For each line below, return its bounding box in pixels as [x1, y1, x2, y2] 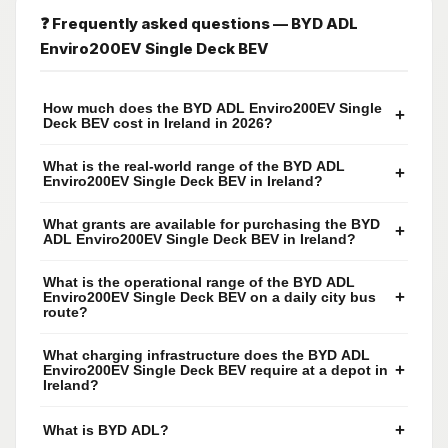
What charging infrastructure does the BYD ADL [43, 347, 370, 363]
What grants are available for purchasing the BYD [43, 216, 380, 232]
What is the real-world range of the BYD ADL [43, 158, 345, 174]
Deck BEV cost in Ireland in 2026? [43, 115, 273, 131]
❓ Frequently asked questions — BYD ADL [40, 14, 358, 34]
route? [43, 304, 88, 320]
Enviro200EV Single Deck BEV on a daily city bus [43, 289, 376, 305]
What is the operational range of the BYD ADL [43, 274, 355, 290]
